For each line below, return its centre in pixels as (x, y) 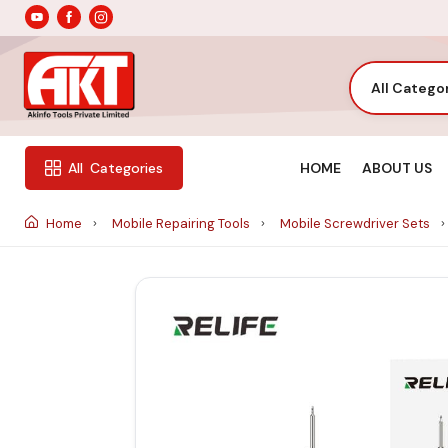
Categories (126, 168)
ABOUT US (397, 167)
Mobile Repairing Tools (182, 223)
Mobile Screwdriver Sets (356, 223)
